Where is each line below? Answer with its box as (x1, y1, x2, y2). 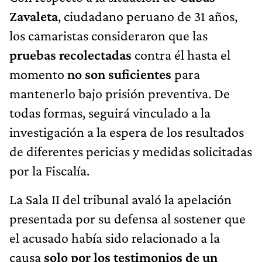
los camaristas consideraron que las (9, 27, 208, 44)
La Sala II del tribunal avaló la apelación (9, 191, 232, 208)
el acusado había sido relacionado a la (9, 230, 220, 246)
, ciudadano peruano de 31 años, (58, 8, 237, 25)
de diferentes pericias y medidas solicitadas (9, 143, 252, 160)
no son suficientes (67, 66, 171, 82)
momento (9, 66, 67, 82)
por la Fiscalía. (9, 163, 89, 179)
